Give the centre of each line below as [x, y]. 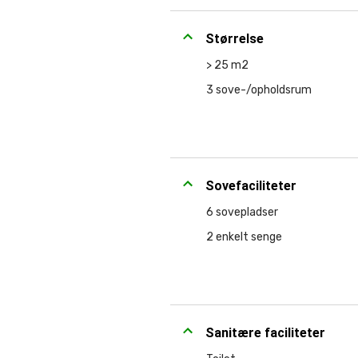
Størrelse [235, 39]
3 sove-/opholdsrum [259, 90]
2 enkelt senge [244, 237]
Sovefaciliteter [251, 186]
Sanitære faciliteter [265, 333]
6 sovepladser [242, 212]
